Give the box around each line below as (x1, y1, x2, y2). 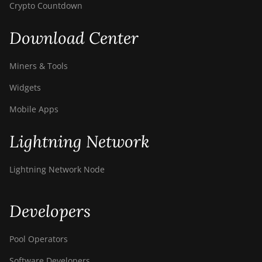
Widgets (9, 82, 41, 93)
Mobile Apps (9, 104, 58, 115)
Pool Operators (9, 233, 68, 244)
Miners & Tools (9, 60, 68, 71)
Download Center (9, 27, 139, 49)
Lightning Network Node (9, 164, 105, 175)
